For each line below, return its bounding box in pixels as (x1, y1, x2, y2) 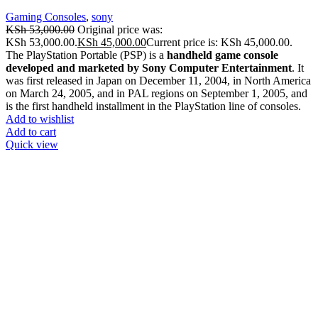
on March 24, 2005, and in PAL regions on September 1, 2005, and (6, 87, 307, 99)
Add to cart (6, 125, 56, 138)
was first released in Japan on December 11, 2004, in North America (6, 74, 311, 87)
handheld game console (167, 48, 278, 61)
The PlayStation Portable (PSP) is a (6, 48, 167, 61)
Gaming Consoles (6, 10, 86, 23)
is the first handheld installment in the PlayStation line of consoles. (6, 99, 301, 112)
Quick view (6, 138, 58, 150)
